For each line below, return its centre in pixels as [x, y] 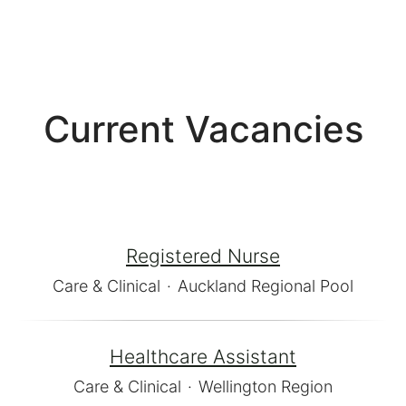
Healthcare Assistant [203, 357]
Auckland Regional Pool [266, 286]
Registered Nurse [203, 256]
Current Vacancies [203, 129]
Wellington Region [266, 387]
